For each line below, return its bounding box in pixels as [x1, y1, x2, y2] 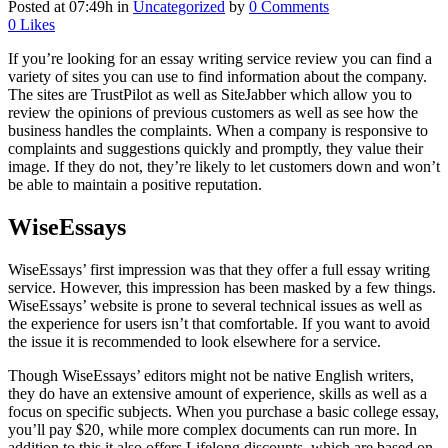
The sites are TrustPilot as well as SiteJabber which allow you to [8, 85, 412, 103]
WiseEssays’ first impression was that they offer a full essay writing [8, 260, 430, 278]
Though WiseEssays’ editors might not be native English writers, [8, 366, 414, 384]
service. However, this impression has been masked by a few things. [8, 278, 436, 296]
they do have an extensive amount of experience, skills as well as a [8, 384, 427, 402]
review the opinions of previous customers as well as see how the [8, 103, 418, 121]
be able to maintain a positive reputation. [8, 175, 262, 193]
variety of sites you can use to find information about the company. [8, 67, 427, 85]
